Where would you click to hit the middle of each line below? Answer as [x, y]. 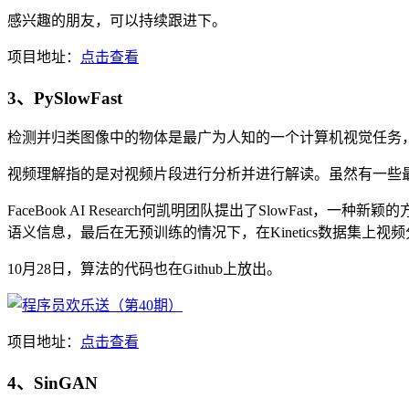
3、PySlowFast [65, 98]
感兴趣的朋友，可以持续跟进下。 [117, 20]
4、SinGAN [52, 383]
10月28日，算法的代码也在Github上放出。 [144, 269]
